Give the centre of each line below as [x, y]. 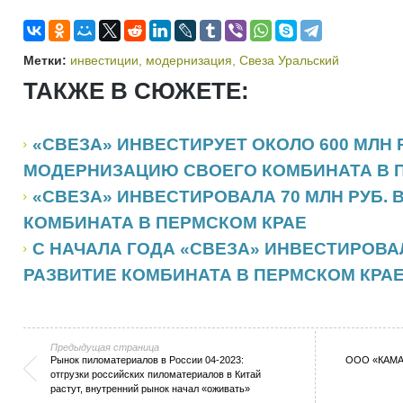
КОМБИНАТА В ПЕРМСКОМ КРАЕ [165, 223]
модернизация [189, 60]
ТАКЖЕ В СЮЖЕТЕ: [136, 91]
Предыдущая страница [105, 347]
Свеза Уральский [289, 60]
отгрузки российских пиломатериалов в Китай [156, 374]
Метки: [45, 60]
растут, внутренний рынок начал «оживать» [150, 389]
